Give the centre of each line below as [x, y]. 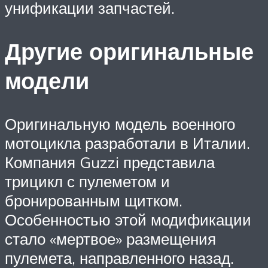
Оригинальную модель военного [120, 124]
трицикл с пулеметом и [87, 181]
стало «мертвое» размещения [110, 238]
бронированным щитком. [94, 200]
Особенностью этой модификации [128, 219]
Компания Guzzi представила [110, 162]
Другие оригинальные [129, 51]
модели [47, 80]
